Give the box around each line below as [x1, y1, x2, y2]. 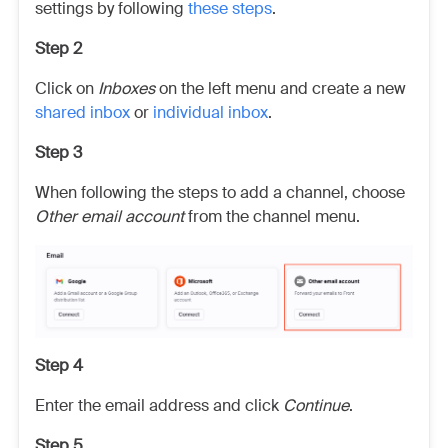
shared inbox [35, 102, 134, 123]
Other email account [35, 206, 184, 227]
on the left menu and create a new [155, 78, 406, 99]
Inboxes [98, 78, 155, 99]
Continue [283, 395, 349, 417]
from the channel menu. [184, 206, 360, 227]
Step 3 [35, 142, 82, 163]
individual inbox [153, 102, 268, 123]
